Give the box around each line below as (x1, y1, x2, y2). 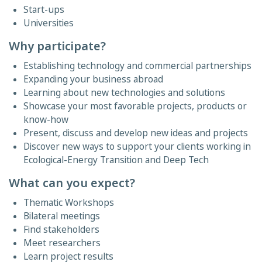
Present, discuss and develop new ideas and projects (23, 127, 248, 139)
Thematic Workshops (23, 196, 114, 209)
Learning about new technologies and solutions (23, 87, 225, 99)
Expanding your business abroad (23, 73, 163, 85)
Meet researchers (23, 237, 101, 249)
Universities (23, 17, 74, 29)
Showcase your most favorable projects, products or (23, 100, 247, 112)
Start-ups (23, 4, 64, 16)
